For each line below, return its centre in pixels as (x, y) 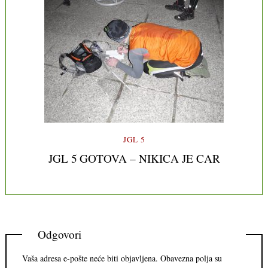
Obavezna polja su (191, 258)
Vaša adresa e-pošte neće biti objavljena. (90, 258)
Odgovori (60, 234)
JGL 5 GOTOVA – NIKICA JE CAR (134, 159)
